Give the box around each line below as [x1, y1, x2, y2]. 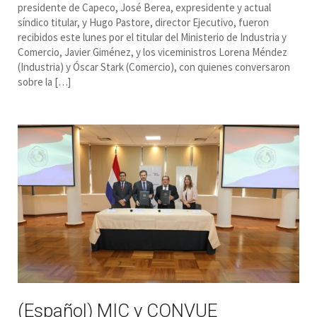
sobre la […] [18, 74, 71, 88]
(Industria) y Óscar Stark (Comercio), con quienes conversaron [18, 59, 290, 74]
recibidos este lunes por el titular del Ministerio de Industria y [18, 30, 287, 44]
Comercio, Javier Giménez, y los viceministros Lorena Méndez [18, 45, 287, 59]
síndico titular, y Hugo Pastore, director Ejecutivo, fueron [18, 15, 269, 29]
